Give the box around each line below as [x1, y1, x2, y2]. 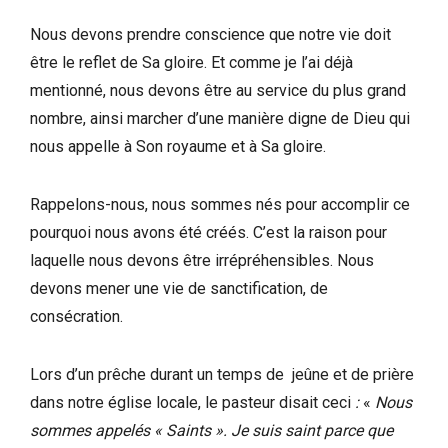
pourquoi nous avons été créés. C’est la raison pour [30, 222, 387, 242]
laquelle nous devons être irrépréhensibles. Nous [30, 250, 374, 270]
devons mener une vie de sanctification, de [30, 278, 328, 298]
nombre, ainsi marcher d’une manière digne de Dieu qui [30, 108, 410, 128]
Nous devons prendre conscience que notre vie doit [30, 24, 391, 44]
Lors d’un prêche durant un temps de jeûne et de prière [30, 364, 414, 384]
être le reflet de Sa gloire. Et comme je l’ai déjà [30, 52, 353, 72]
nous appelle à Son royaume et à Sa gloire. [30, 136, 326, 156]
